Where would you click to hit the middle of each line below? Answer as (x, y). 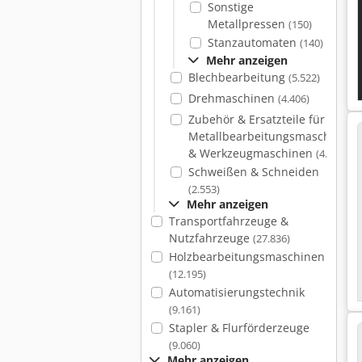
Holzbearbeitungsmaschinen (246, 257)
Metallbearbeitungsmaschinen (271, 136)
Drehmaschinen (233, 98)
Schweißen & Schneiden (253, 172)
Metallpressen (248, 24)
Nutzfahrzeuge (210, 238)
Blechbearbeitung (238, 77)
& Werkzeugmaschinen (252, 153)
